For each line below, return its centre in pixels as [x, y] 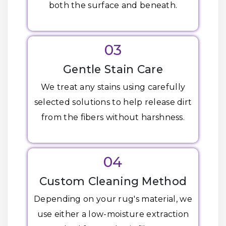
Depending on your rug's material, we [113, 199]
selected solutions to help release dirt [113, 102]
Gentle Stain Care [113, 69]
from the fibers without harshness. [113, 117]
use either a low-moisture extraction [113, 214]
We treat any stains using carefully [113, 87]
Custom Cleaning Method [113, 181]
